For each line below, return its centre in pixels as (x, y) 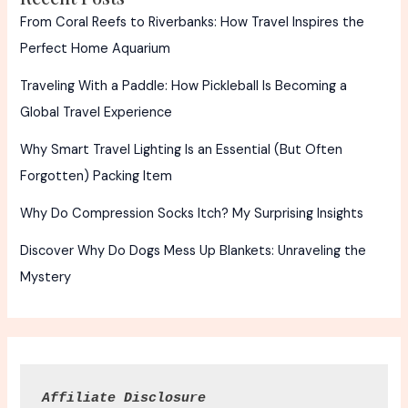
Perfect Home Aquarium (96, 49)
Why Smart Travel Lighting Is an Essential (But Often (182, 150)
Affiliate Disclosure (123, 398)
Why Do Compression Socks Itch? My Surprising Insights (192, 214)
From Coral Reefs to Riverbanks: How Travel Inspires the (193, 23)
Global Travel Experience (97, 113)
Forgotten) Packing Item (97, 177)
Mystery (46, 278)
